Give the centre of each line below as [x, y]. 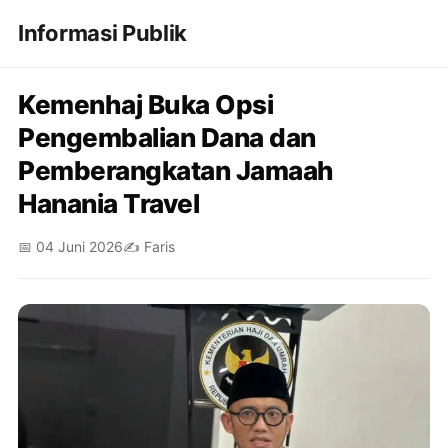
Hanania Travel [108, 203]
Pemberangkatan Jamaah [176, 170]
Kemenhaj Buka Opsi [145, 104]
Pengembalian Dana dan [167, 137]
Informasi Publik [103, 33]
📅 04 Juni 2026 [70, 246]
